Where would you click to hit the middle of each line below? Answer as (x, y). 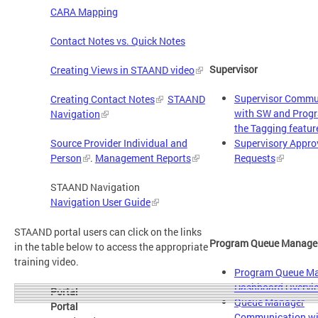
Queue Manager (269, 302)
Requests (254, 158)
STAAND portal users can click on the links (108, 232)
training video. (46, 262)
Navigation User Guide (100, 202)
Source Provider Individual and (119, 143)
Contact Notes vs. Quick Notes (117, 41)
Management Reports (143, 158)
